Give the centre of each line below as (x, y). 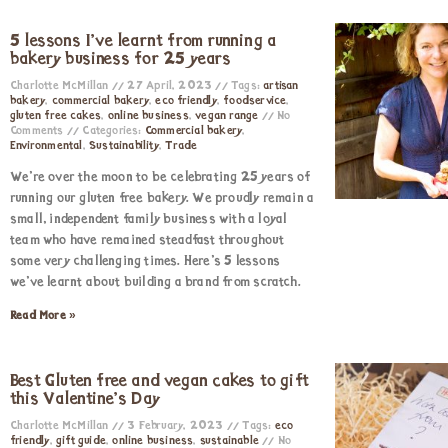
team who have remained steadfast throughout (147, 240)
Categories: (112, 131)
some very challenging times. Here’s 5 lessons (145, 261)
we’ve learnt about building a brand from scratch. (155, 282)
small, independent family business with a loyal (149, 219)
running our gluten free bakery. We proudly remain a (162, 198)
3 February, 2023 (175, 426)
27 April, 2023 (170, 86)
